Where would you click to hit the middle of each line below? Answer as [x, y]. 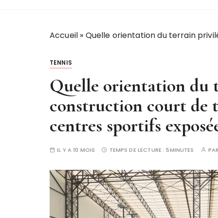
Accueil [64, 35]
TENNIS [61, 63]
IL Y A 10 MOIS [76, 150]
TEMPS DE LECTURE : [138, 150]
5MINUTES [180, 150]
